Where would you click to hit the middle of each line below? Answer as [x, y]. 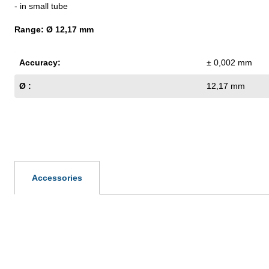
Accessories [57, 177]
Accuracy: [40, 62]
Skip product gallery [51, 238]
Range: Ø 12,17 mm [54, 29]
